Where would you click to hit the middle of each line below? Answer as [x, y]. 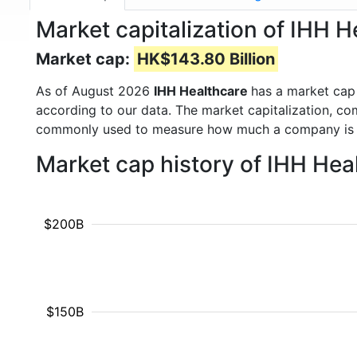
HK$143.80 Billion [206, 59]
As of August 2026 [95, 91]
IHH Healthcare [202, 91]
